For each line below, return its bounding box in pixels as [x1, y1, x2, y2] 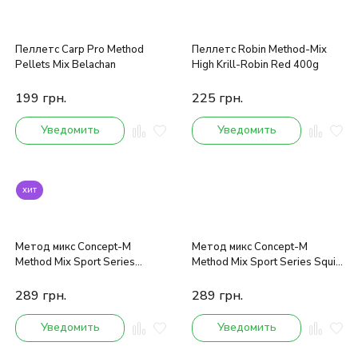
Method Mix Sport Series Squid [192, 255, 342, 270]
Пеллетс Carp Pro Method [15, 42, 144, 58]
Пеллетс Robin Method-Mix [192, 42, 327, 58]
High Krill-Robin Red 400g [192, 58, 319, 73]
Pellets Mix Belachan [15, 58, 116, 73]
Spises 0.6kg [15, 270, 78, 285]
